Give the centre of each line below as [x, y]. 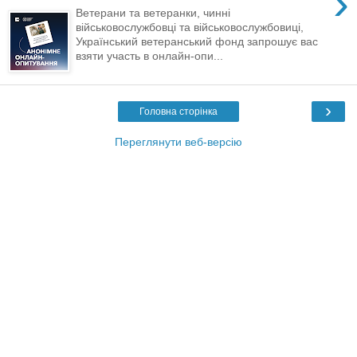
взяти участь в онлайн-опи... [150, 55]
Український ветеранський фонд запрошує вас [197, 41]
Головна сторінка [178, 111]
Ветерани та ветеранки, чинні [153, 12]
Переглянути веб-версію [178, 141]
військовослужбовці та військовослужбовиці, [190, 27]
